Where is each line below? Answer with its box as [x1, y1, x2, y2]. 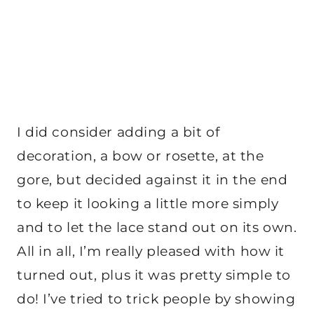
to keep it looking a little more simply [17, 195, 279, 212]
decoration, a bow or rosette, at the [17, 147, 264, 164]
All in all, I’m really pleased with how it [17, 243, 285, 259]
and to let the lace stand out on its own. [17, 219, 297, 235]
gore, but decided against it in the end [17, 171, 288, 188]
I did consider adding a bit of [17, 123, 220, 140]
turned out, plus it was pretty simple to [17, 266, 291, 283]
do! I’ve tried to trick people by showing [17, 290, 296, 307]
